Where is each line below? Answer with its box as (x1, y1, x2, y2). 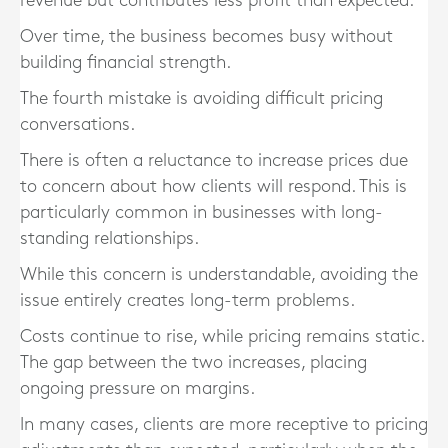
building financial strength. (20, 54, 231, 71)
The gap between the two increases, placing (20, 354, 367, 371)
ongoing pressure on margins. (20, 380, 255, 397)
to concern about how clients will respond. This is (20, 178, 407, 195)
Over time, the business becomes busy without (20, 28, 393, 45)
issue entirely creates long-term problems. (20, 292, 355, 309)
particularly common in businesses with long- (20, 204, 383, 221)
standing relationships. (20, 230, 199, 247)
